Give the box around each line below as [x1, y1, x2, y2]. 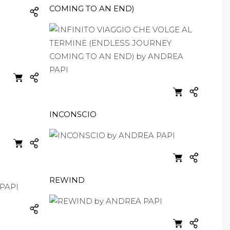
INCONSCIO [49, 109, 97, 119]
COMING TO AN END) [49, 4, 135, 13]
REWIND [49, 175, 85, 185]
